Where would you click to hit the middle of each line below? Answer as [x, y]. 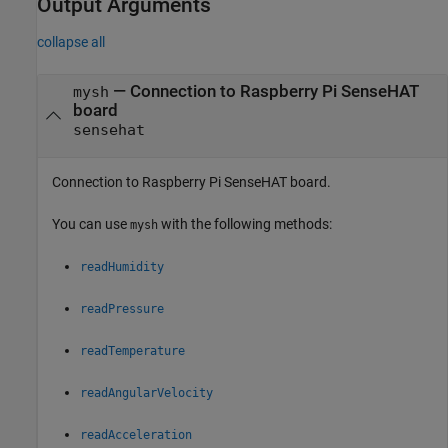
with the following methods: [245, 223]
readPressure [122, 308]
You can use [91, 223]
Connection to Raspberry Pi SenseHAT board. [191, 181]
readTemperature [132, 350]
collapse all [71, 41]
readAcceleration [136, 434]
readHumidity [122, 266]
